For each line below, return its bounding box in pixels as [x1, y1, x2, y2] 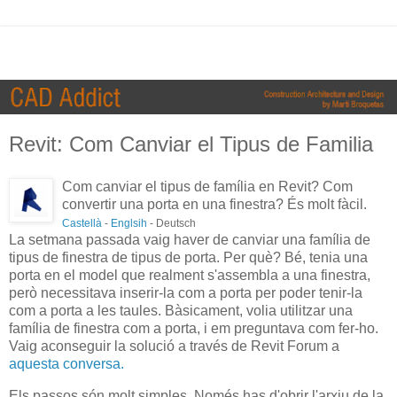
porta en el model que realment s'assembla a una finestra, [9, 267, 370, 283]
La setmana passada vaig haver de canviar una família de [9, 231, 370, 247]
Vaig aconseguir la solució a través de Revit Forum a [9, 338, 339, 354]
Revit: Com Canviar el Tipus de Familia [9, 132, 373, 157]
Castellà [62, 216, 105, 230]
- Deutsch [147, 216, 196, 230]
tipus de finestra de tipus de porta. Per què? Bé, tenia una [9, 249, 368, 265]
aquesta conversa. [9, 355, 124, 371]
